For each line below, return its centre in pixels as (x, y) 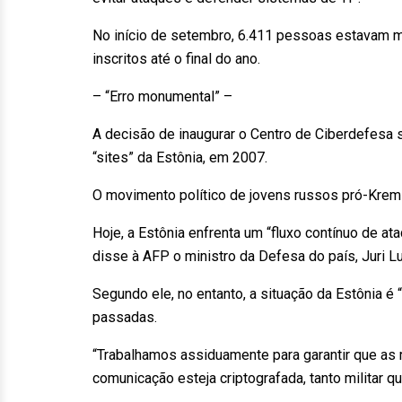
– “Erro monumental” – (162, 96)
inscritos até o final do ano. (176, 59)
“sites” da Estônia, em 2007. (180, 157)
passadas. (125, 317)
